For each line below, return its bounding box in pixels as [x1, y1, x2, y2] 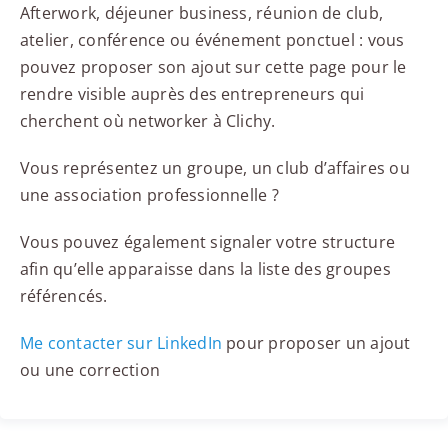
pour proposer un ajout [222, 332, 411, 355]
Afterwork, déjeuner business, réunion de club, [19, 2, 384, 25]
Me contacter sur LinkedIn [19, 332, 222, 355]
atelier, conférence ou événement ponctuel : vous [19, 29, 405, 52]
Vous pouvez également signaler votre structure [19, 231, 396, 254]
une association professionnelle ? [19, 184, 279, 207]
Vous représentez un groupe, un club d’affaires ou [19, 157, 410, 180]
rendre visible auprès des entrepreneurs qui [19, 83, 365, 106]
